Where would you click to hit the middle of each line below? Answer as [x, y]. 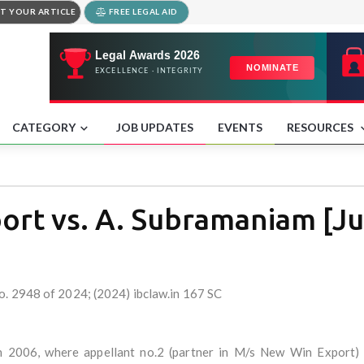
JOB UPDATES [155, 127]
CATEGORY [44, 127]
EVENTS [240, 127]
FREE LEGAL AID [142, 11]
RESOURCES [321, 127]
